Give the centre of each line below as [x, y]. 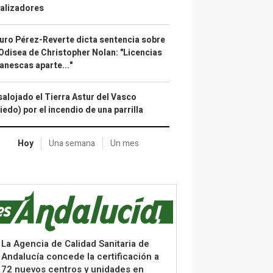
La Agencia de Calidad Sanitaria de [75, 243]
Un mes [124, 144]
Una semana [72, 144]
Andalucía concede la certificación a [80, 256]
